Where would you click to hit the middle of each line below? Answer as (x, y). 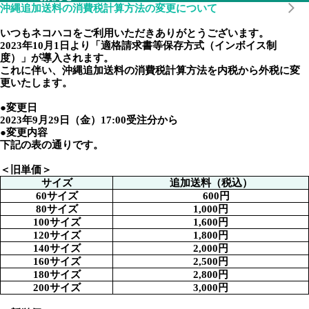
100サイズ (57, 222)
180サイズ (57, 275)
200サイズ (57, 288)
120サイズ (57, 235)
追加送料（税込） (211, 183)
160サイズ (57, 261)
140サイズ (57, 248)
